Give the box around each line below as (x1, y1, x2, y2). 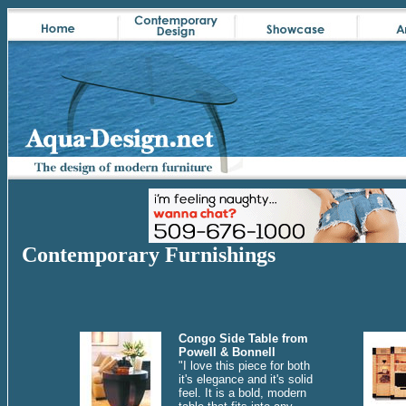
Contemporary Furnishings (22, 243, 275, 266)
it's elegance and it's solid (178, 372, 313, 386)
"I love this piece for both (178, 358, 310, 372)
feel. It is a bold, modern (178, 385, 306, 400)
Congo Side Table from (178, 331, 308, 345)
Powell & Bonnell (178, 344, 275, 359)
